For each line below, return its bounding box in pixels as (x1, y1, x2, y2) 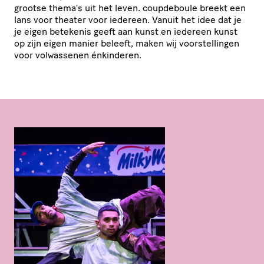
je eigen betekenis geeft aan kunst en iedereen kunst (14, 25, 237, 37)
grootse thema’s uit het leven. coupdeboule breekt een (14, 2, 246, 14)
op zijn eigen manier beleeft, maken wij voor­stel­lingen (14, 37, 239, 49)
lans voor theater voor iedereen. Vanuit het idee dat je (14, 14, 242, 25)
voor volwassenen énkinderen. (14, 49, 141, 61)
